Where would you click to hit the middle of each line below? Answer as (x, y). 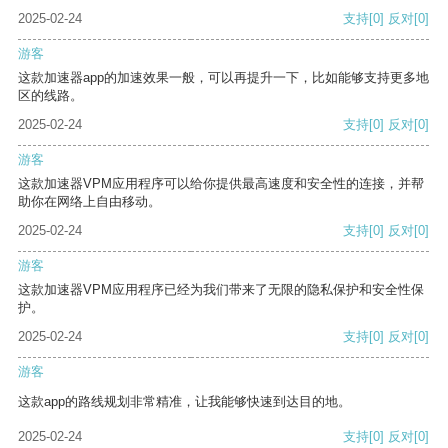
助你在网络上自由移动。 (89, 202)
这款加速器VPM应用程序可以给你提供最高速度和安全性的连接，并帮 (221, 184)
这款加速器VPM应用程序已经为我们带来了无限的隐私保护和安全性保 (221, 290)
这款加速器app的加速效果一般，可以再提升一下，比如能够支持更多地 (223, 78)
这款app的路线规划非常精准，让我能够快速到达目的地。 (184, 402)
